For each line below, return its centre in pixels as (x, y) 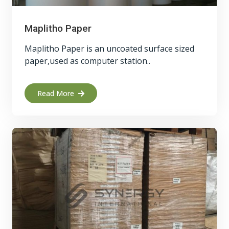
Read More (56, 93)
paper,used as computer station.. (87, 61)
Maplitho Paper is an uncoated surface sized (109, 49)
